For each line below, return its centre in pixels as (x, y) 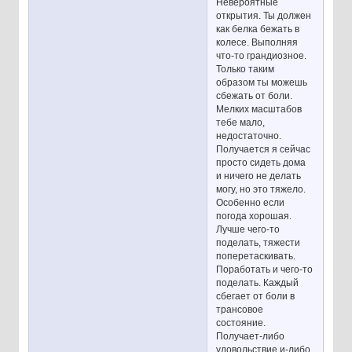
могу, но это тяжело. (261, 189)
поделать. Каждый (258, 282)
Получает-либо (251, 336)
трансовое (240, 309)
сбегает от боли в (256, 296)
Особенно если (251, 202)
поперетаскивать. (256, 256)
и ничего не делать (259, 176)
